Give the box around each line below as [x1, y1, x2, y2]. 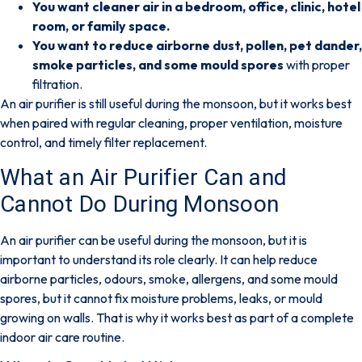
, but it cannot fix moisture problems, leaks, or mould [37, 289, 322, 306]
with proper [284, 57, 350, 74]
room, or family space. [32, 18, 170, 35]
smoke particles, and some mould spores [32, 57, 284, 74]
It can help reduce [220, 250, 318, 267]
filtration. [32, 76, 82, 93]
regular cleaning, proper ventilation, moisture [96, 115, 343, 132]
